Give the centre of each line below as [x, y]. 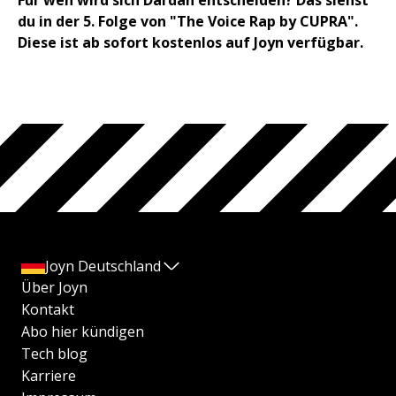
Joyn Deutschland [103, 266]
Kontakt [48, 309]
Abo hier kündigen [83, 331]
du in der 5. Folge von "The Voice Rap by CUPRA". [188, 21]
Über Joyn [54, 287]
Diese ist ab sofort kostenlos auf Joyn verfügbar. [190, 42]
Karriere [49, 375]
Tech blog [54, 353]
